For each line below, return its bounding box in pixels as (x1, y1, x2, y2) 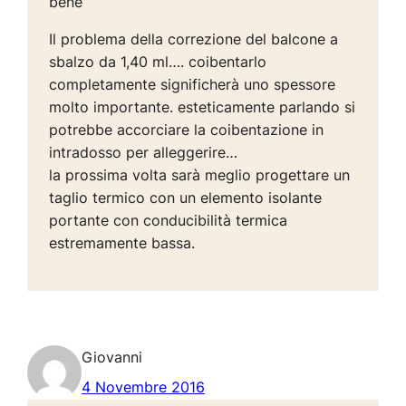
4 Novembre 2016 (82, 378, 206, 397)
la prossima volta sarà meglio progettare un (49, 166, 351, 185)
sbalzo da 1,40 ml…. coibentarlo (49, 53, 267, 72)
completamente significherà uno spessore (49, 75, 336, 94)
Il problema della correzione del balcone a (49, 30, 339, 49)
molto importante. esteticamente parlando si (49, 98, 356, 117)
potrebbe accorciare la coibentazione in (49, 121, 324, 140)
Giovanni (82, 348, 143, 367)
